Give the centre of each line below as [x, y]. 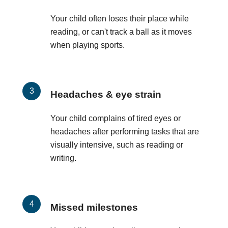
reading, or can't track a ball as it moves [121, 32]
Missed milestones [94, 207]
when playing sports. [88, 45]
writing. [63, 158]
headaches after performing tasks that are [125, 131]
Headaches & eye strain [106, 94]
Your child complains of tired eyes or [116, 118]
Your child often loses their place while [120, 18]
